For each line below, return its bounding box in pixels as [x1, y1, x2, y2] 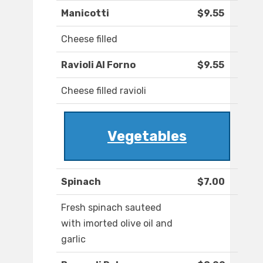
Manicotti [61, 8, 109, 19]
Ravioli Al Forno [61, 59, 136, 71]
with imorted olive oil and [61, 218, 173, 230]
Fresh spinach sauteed [61, 202, 161, 214]
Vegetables [107, 128, 187, 145]
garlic [61, 234, 86, 245]
